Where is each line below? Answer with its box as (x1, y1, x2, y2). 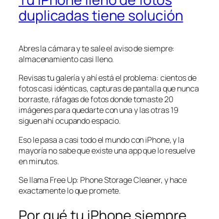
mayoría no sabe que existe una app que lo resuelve (19, 145, 195, 156)
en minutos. (19, 155, 59, 167)
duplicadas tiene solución (19, 6, 183, 25)
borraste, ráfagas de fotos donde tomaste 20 (19, 94, 174, 105)
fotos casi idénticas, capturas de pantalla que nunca (19, 83, 199, 94)
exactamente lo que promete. (19, 185, 121, 196)
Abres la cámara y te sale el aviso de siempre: (19, 43, 175, 54)
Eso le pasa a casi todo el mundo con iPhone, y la (19, 134, 185, 145)
